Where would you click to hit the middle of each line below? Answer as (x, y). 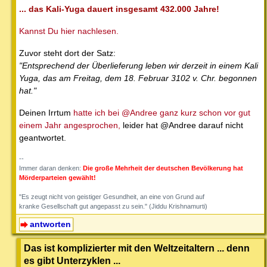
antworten (50, 224)
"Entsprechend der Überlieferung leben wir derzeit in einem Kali (139, 66)
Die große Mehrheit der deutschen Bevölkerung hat (163, 168)
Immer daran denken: (51, 168)
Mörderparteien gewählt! (58, 178)
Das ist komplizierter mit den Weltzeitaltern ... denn (137, 248)
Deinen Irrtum (46, 113)
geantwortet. (43, 138)
